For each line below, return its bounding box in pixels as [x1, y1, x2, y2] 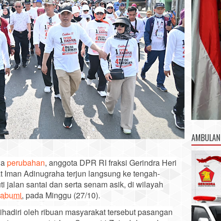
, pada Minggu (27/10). [22, 189, 100, 201]
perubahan [7, 157, 45, 168]
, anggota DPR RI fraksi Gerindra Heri [45, 157, 177, 168]
